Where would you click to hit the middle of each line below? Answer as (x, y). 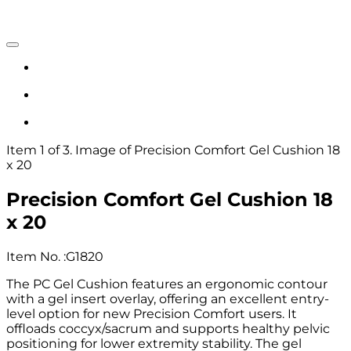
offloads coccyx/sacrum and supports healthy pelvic (168, 328)
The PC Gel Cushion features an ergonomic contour (167, 284)
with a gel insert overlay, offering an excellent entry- (168, 299)
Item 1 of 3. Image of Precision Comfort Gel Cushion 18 (173, 150)
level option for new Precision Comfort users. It (152, 313)
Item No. (35, 256)
